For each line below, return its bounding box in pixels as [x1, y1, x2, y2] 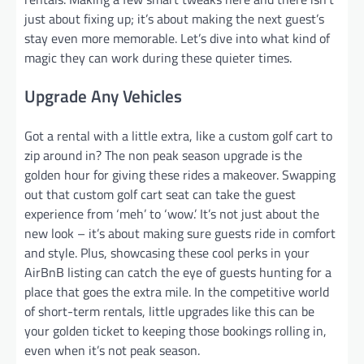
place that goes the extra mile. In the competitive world [24, 282, 329, 302]
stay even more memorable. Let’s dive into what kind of [24, 28, 330, 48]
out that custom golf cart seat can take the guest [24, 184, 296, 205]
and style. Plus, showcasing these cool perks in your [24, 243, 310, 263]
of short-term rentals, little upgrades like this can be [24, 301, 314, 322]
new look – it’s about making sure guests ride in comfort [24, 223, 336, 244]
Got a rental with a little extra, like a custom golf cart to [24, 126, 332, 146]
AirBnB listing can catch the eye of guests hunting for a [24, 262, 331, 283]
